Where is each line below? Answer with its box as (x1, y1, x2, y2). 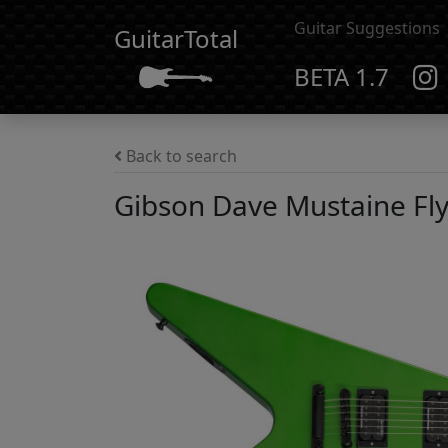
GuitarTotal (114, 22, 238, 55)
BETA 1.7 (294, 60, 389, 93)
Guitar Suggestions (294, 17, 440, 39)
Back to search (122, 145, 237, 167)
